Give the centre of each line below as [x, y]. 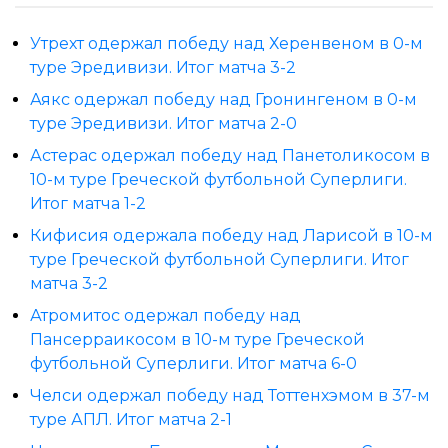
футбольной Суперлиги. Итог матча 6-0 [193, 364]
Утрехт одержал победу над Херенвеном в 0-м [226, 44]
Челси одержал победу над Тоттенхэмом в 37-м [230, 396]
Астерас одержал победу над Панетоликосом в [230, 156]
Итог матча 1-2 [88, 204]
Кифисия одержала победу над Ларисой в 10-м [231, 236]
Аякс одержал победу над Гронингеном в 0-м [223, 100]
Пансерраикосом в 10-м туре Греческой [197, 340]
